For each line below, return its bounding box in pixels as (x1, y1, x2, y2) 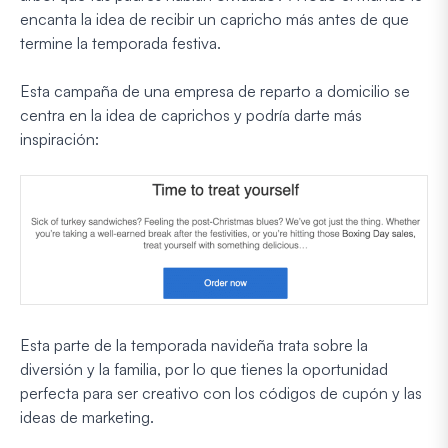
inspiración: (20, 128, 99, 149)
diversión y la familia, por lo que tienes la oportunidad (20, 358, 388, 379)
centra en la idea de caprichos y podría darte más (20, 104, 362, 125)
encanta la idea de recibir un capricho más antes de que (20, 8, 409, 29)
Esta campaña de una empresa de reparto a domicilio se (20, 80, 410, 101)
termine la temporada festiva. (20, 32, 221, 53)
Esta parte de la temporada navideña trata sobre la (20, 334, 368, 355)
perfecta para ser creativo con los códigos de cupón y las (20, 382, 422, 403)
